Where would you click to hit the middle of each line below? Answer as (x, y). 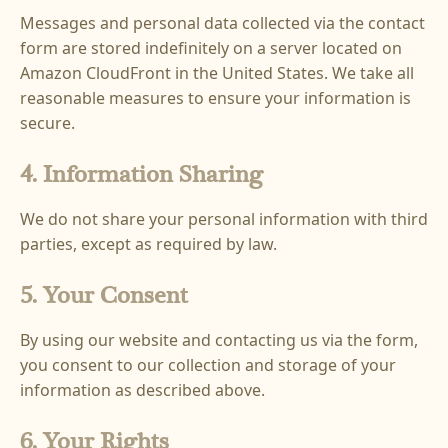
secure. (47, 123)
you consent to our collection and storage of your (208, 365)
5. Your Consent (104, 296)
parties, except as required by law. (148, 244)
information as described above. (142, 390)
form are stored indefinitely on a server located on (211, 48)
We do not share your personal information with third (224, 219)
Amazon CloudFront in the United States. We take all (217, 73)
